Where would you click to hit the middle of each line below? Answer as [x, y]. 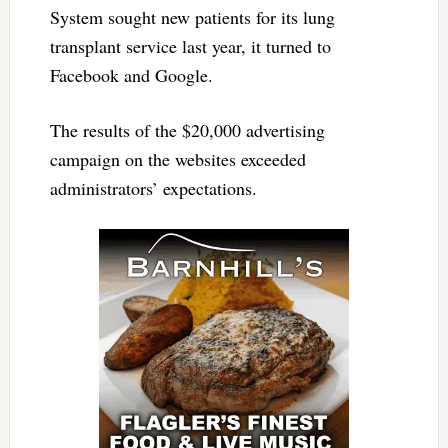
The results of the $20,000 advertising [187, 130]
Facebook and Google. [131, 75]
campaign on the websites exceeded [177, 159]
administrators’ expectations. [153, 188]
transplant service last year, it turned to [190, 46]
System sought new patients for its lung [192, 17]
